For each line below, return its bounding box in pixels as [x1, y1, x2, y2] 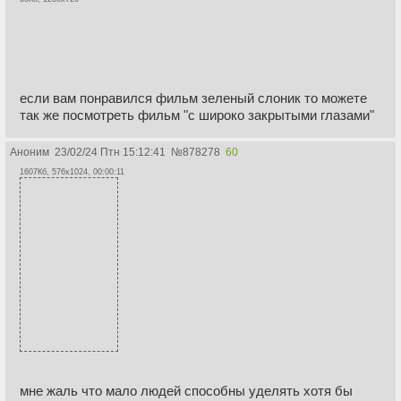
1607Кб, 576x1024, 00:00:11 [20, 167, 124, 177]
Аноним [10, 146, 49, 159]
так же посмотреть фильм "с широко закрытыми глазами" [20, 107, 374, 124]
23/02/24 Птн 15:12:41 [55, 146, 166, 159]
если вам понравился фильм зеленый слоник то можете [20, 90, 367, 107]
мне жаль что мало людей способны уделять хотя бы [20, 383, 353, 399]
